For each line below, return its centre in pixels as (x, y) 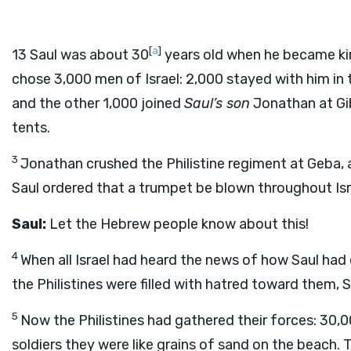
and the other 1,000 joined (98, 103)
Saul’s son (217, 103)
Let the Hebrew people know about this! (177, 224)
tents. (31, 128)
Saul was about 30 (89, 55)
